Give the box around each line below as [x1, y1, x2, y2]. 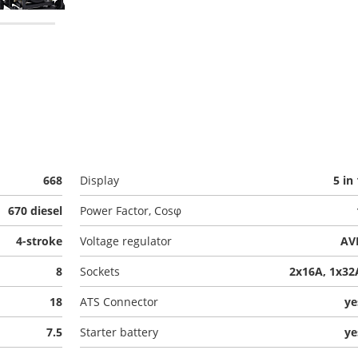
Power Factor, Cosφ [79, 203, 181, 218]
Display [79, 173, 119, 188]
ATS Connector [79, 294, 158, 309]
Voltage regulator [79, 233, 172, 249]
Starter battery [79, 324, 158, 340]
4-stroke [16, 233, 63, 249]
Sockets [79, 264, 120, 279]
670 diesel [8, 203, 63, 218]
